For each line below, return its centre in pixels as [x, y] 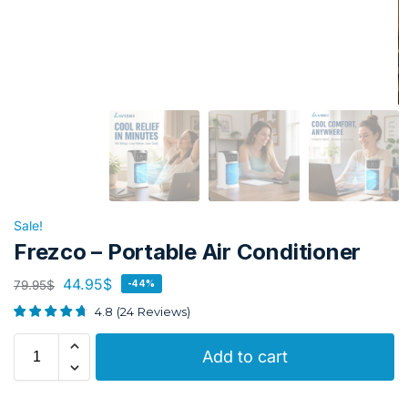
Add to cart [245, 357]
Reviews [162, 311]
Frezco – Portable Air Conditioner [188, 251]
